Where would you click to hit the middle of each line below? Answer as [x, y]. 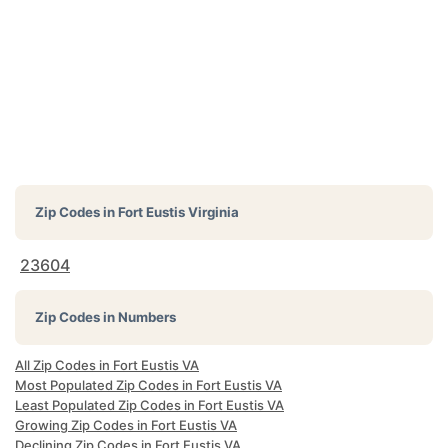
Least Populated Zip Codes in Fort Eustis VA [149, 405]
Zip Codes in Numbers [105, 317]
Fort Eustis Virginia [178, 212]
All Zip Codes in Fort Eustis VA [107, 365]
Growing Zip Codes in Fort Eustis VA [126, 425]
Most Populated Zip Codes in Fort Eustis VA [148, 385]
